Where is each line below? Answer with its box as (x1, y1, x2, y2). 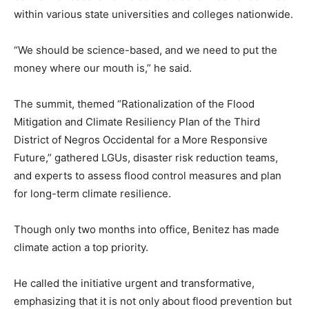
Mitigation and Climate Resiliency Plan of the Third (14, 115, 260, 128)
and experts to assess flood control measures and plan (14, 169, 281, 182)
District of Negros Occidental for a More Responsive (14, 133, 268, 146)
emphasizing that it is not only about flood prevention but (14, 295, 292, 308)
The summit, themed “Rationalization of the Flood (14, 97, 255, 110)
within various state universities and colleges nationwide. (14, 8, 293, 21)
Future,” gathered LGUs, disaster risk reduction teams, (14, 151, 278, 164)
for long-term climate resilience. (14, 187, 171, 200)
